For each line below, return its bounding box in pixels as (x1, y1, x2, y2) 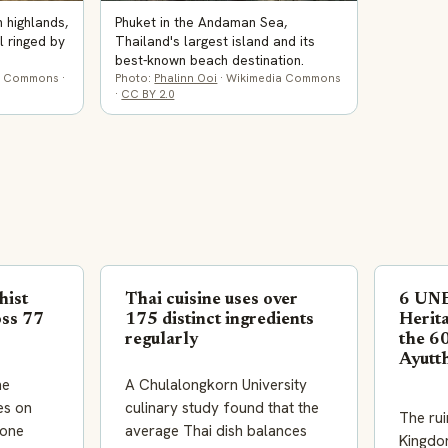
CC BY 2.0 (121, 86, 175, 102)
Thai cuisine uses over (125, 292, 298, 309)
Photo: (115, 70, 155, 86)
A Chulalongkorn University (125, 374, 307, 395)
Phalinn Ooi (154, 70, 218, 86)
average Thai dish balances (125, 420, 307, 441)
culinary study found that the (125, 397, 319, 418)
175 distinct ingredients (125, 312, 314, 329)
